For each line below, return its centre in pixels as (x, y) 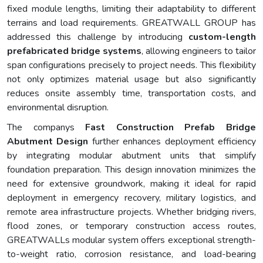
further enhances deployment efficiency (172, 142)
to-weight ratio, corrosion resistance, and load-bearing (131, 254)
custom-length (222, 37)
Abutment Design (48, 142)
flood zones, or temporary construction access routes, (131, 226)
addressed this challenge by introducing (98, 37)
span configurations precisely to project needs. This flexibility (131, 65)
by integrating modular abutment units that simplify (131, 156)
